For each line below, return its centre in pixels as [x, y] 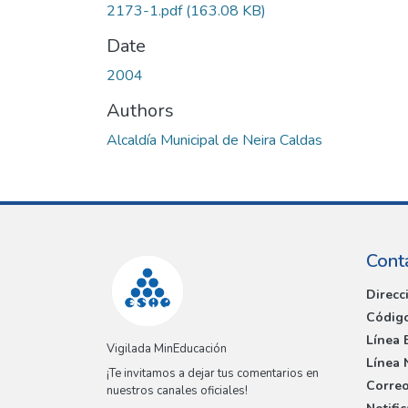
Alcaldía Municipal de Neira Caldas [214, 140]
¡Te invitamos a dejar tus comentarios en [213, 374]
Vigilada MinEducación [167, 349]
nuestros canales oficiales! [177, 391]
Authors [140, 110]
